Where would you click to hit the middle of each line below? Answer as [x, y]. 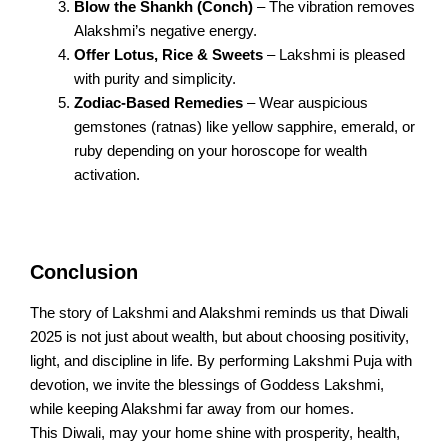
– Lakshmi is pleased [333, 54]
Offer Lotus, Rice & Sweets [168, 54]
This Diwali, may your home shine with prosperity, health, [215, 432]
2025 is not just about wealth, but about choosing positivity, [219, 336]
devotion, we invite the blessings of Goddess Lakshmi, [207, 384]
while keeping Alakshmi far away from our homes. [192, 408]
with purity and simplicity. [154, 78]
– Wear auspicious [305, 102]
